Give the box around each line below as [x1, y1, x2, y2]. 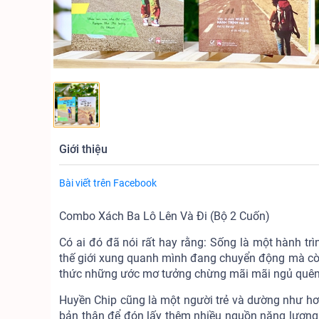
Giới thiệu [59, 142, 108, 157]
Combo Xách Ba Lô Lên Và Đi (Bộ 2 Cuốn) [59, 209, 270, 224]
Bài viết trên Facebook [59, 177, 157, 189]
